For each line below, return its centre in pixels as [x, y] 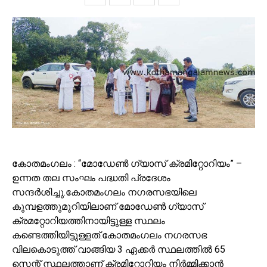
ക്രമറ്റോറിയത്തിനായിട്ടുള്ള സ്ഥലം [89, 221]
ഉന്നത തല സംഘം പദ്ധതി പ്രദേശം [91, 178]
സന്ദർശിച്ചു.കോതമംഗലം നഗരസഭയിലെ [104, 192]
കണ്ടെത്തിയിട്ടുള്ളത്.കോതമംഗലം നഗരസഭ [109, 235]
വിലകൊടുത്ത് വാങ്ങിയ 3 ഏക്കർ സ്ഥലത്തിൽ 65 [119, 249]
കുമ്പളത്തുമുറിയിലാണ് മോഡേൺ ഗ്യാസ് [108, 206]
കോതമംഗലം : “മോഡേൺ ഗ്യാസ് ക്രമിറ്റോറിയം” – [127, 163]
